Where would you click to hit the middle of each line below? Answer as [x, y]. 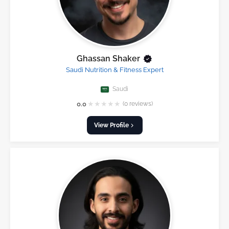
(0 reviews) [138, 104]
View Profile [111, 125]
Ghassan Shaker [108, 58]
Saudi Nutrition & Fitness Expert [114, 70]
